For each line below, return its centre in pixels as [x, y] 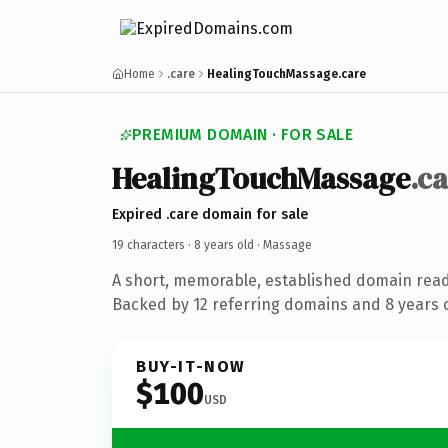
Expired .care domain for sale [210, 214]
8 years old [224, 244]
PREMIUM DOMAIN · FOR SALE [242, 134]
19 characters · [153, 244]
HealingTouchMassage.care [286, 74]
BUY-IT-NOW [191, 366]
